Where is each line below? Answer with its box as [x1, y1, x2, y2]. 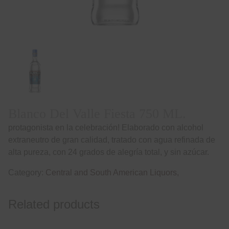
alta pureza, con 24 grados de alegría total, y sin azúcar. [8, 147, 209, 156]
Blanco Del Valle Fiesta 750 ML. [8, 106, 186, 121]
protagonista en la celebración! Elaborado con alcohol [8, 123, 203, 132]
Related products [8, 197, 100, 211]
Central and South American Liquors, [45, 168, 179, 177]
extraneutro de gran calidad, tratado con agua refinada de [8, 135, 215, 144]
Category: [8, 168, 45, 177]
